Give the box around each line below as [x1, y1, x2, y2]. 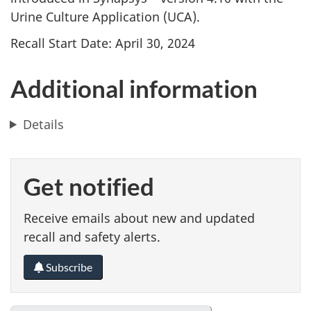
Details [23, 115, 65, 133]
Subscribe [44, 260, 92, 274]
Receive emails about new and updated [24, 210, 255, 226]
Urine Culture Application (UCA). [10, 8, 200, 25]
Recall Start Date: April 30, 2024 [10, 35, 195, 51]
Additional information [10, 74, 258, 103]
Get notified [24, 171, 154, 201]
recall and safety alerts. [24, 228, 160, 245]
